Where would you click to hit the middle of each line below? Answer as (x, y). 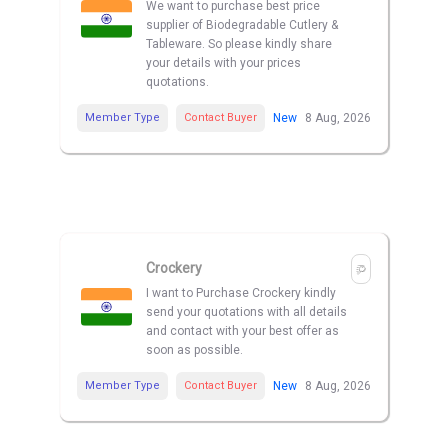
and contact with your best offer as (242, 331)
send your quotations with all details (246, 312)
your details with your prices (223, 63)
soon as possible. (194, 350)
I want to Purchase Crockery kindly (241, 293)
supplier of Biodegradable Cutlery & (242, 25)
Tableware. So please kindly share (239, 44)
